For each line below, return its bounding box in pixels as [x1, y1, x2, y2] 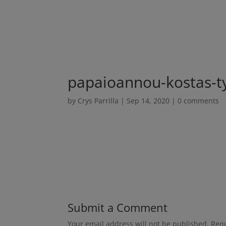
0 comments [178, 96, 219, 106]
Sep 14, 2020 [127, 96, 170, 106]
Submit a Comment [68, 200, 168, 215]
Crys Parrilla [78, 96, 119, 106]
